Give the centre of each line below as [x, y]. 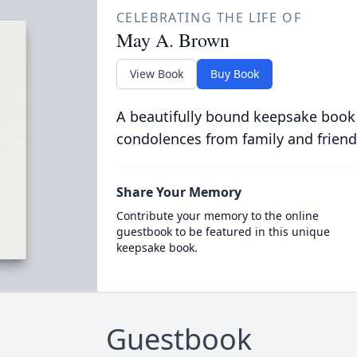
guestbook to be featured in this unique [223, 231]
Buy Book [234, 74]
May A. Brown [173, 40]
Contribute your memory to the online [217, 216]
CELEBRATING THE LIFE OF [209, 18]
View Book [156, 74]
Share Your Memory [178, 192]
